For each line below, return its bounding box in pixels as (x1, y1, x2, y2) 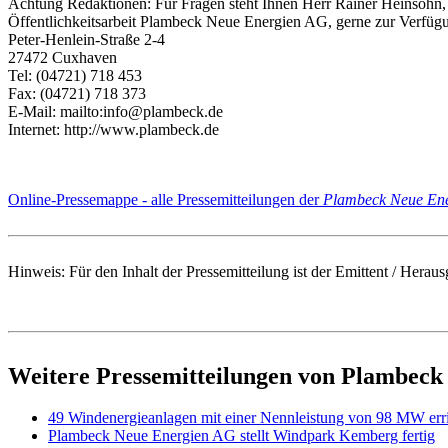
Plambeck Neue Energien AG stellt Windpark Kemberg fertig (48, 427, 435, 445)
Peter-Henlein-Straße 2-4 (8, 30, 165, 48)
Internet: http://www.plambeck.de (8, 120, 219, 138)
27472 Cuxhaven (8, 48, 117, 66)
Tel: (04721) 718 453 (8, 66, 142, 84)
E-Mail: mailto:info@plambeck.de (8, 102, 223, 120)
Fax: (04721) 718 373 (8, 84, 146, 102)
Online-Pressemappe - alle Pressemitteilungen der (8, 190, 323, 208)
